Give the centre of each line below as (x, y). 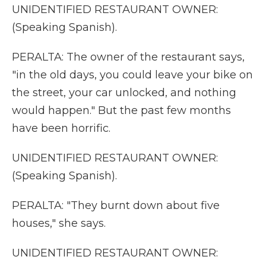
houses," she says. (59, 223)
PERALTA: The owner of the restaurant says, (128, 57)
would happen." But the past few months (121, 110)
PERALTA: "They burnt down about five (116, 205)
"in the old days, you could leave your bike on (132, 75)
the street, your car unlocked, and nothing (124, 93)
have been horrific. (61, 128)
